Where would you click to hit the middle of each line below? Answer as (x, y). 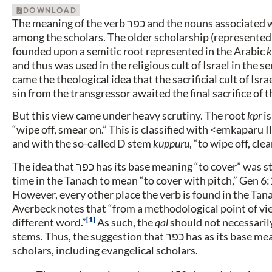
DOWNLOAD (50, 10)
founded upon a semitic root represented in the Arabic (139, 51)
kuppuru (171, 144)
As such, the (125, 222)
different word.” (49, 222)
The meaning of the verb (70, 23)
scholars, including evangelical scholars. (105, 250)
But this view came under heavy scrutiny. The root (130, 116)
